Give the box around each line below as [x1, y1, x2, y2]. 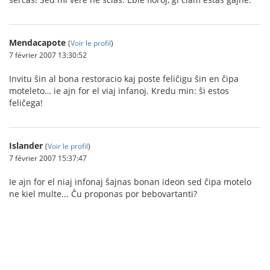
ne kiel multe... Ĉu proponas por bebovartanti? [9, 187, 197, 199]
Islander [9, 139, 43, 151]
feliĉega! [9, 96, 43, 108]
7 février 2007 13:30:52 [9, 49, 87, 60]
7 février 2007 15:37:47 [9, 152, 87, 163]
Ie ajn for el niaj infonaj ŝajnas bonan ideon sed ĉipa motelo [9, 175, 251, 187]
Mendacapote [9, 36, 66, 48]
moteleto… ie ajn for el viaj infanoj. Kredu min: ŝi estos [9, 84, 229, 96]
